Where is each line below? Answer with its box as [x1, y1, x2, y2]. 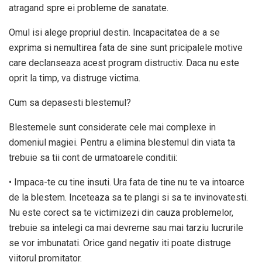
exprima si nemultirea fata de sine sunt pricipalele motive [9, 42, 243, 53]
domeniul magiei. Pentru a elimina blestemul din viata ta [9, 136, 235, 148]
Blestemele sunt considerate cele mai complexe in [9, 121, 216, 133]
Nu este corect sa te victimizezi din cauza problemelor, [9, 206, 233, 218]
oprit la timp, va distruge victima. [9, 72, 140, 84]
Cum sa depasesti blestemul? [9, 96, 131, 108]
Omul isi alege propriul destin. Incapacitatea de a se [9, 26, 220, 38]
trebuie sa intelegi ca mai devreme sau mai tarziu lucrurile [9, 222, 243, 233]
